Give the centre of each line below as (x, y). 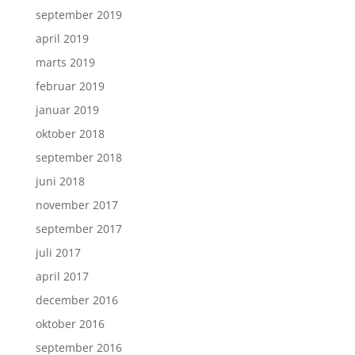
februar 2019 (70, 86)
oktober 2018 (70, 134)
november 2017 (76, 205)
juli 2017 (58, 252)
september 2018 (78, 157)
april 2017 (62, 276)
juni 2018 (60, 181)
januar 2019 (67, 110)
